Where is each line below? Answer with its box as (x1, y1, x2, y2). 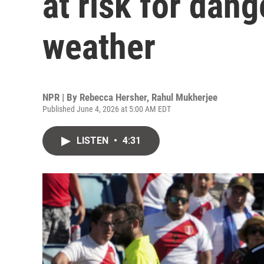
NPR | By (42, 91, 80, 103)
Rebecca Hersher (80, 91, 147, 103)
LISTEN (77, 135, 111, 146)
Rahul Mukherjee (151, 91, 217, 103)
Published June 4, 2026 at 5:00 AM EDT (42, 104, 171, 114)
